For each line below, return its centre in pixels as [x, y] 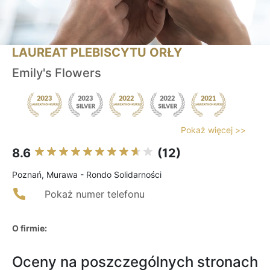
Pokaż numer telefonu [95, 194]
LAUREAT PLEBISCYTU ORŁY [97, 53]
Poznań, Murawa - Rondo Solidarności [87, 175]
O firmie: [30, 228]
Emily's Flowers [57, 73]
